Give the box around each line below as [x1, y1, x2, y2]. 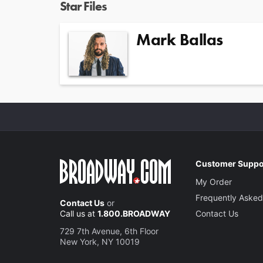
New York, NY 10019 [60, 236, 140, 247]
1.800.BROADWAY [97, 208, 170, 218]
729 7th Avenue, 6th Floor [60, 225, 159, 236]
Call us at [60, 208, 97, 218]
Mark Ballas [136, 29, 223, 50]
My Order [195, 176, 232, 187]
